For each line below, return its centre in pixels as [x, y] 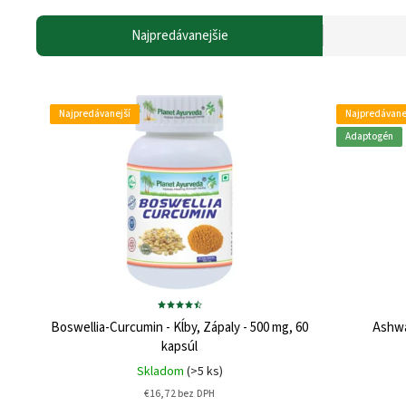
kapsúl [179, 346]
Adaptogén [369, 136]
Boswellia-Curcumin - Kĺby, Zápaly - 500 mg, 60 [179, 327]
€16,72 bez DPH [179, 393]
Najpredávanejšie [179, 35]
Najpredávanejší [95, 113]
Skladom [161, 371]
